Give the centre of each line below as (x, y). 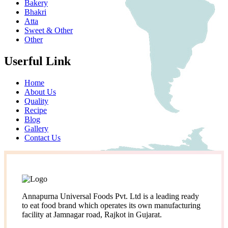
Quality (36, 101)
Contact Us (42, 137)
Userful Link (37, 61)
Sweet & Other (49, 31)
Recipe (36, 110)
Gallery (36, 128)
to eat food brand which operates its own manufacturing (111, 205)
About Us (40, 92)
